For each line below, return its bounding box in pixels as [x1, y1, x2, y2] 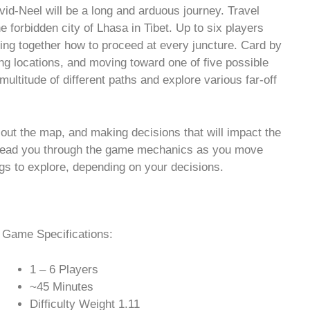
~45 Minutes [29, 280, 93, 293]
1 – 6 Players [29, 262, 98, 276]
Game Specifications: [1, 228, 113, 241]
